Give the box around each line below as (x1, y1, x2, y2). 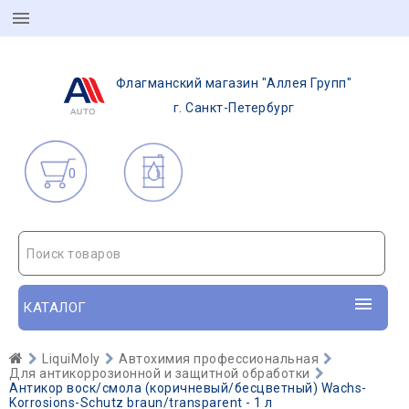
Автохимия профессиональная (119, 351, 319, 366)
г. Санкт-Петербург (173, 100, 295, 115)
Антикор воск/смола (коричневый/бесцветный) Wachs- (9, 381, 367, 395)
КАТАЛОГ (23, 299, 87, 316)
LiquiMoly (42, 351, 100, 366)
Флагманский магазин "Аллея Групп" (115, 76, 352, 90)
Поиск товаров (26, 246, 121, 261)
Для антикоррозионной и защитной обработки (9, 366, 310, 381)
